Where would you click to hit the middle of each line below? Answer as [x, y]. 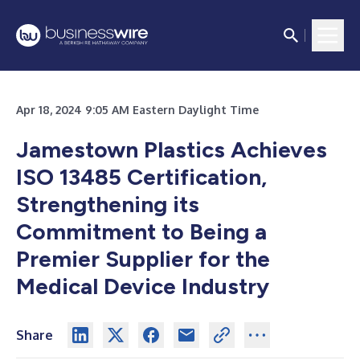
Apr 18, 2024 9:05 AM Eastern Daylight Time [137, 110]
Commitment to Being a [141, 231]
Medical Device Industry [143, 286]
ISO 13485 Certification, [141, 177]
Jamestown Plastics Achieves [172, 149]
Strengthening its [108, 204]
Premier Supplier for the [143, 259]
